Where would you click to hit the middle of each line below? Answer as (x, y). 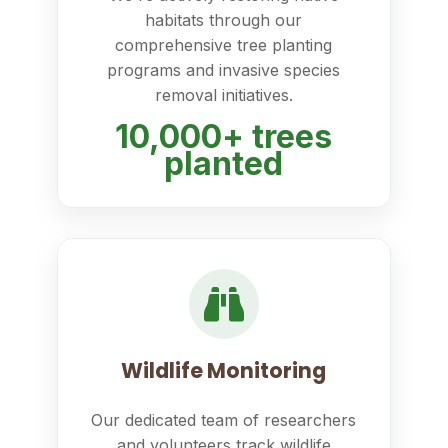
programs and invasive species (224, 70)
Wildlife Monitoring (224, 370)
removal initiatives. (223, 95)
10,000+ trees (224, 136)
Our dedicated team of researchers (224, 420)
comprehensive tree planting (224, 45)
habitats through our (224, 20)
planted (224, 163)
